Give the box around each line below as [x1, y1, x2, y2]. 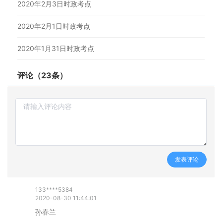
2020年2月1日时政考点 [17, 22, 90, 31]
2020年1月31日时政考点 [17, 44, 94, 53]
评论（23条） [17, 70, 67, 81]
